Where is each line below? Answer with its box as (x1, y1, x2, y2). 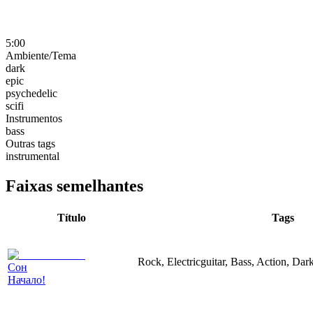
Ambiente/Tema (6, 49, 76, 61)
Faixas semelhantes (6, 176, 143, 195)
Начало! (8, 273, 45, 286)
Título (57, 211, 86, 224)
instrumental (6, 150, 59, 162)
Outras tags (6, 137, 55, 150)
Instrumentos (6, 112, 62, 124)
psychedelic (6, 87, 57, 99)
